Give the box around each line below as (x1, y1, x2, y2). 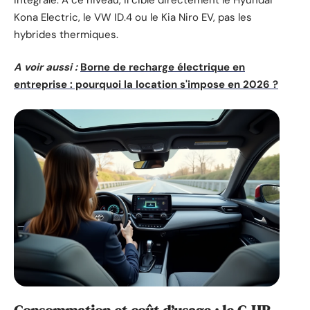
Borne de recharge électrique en (80, 60, 245, 75)
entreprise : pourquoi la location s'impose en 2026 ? (14, 77, 278, 92)
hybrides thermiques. (14, 27, 118, 42)
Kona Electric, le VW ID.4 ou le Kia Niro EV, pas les (14, 10, 252, 24)
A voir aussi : (14, 60, 77, 75)
